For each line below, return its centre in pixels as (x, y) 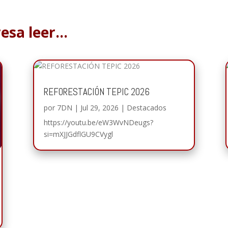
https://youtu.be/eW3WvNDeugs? (98, 122)
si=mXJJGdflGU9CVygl (78, 134)
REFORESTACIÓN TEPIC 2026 (96, 92)
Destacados (146, 107)
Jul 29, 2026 (99, 107)
